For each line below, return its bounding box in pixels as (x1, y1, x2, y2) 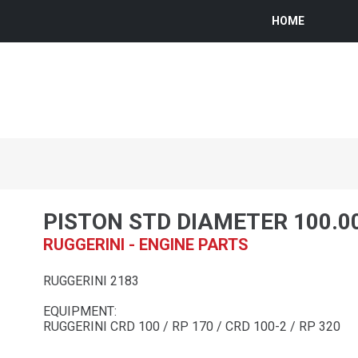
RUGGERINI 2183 (43, 272, 139, 288)
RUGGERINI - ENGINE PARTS (43, 234, 249, 254)
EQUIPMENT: (43, 303, 117, 319)
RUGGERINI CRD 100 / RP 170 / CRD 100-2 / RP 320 (43, 318, 340, 334)
